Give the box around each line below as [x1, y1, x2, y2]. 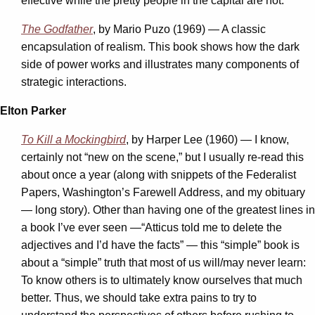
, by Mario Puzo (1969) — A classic [93, 22, 266, 35]
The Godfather [21, 22, 93, 35]
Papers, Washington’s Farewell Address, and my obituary [21, 186, 305, 198]
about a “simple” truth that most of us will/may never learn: [21, 256, 306, 269]
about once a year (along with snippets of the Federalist [21, 168, 296, 181]
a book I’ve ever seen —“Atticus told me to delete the [21, 221, 282, 233]
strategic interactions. [21, 75, 127, 88]
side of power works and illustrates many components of [21, 58, 299, 70]
